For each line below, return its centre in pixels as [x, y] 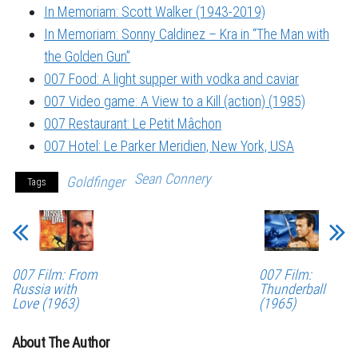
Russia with [44, 289]
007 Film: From [55, 275]
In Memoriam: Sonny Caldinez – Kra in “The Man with [187, 34]
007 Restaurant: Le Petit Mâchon [133, 124]
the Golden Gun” [87, 57]
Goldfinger [95, 182]
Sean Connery [173, 179]
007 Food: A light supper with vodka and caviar [171, 79]
